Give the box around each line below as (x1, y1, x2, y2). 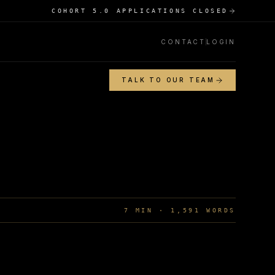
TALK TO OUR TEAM (122, 76, 215, 83)
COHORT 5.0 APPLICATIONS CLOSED (52, 7, 228, 14)
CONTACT (161, 37, 206, 45)
